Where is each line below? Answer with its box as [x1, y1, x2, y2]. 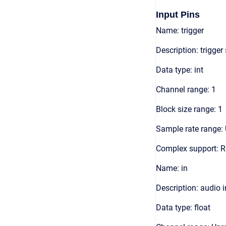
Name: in [156, 163, 188, 173]
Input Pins [156, 10, 200, 20]
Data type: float [156, 203, 210, 212]
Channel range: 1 [156, 85, 216, 94]
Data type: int [156, 65, 203, 75]
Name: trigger [156, 26, 204, 35]
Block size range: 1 [156, 104, 222, 114]
